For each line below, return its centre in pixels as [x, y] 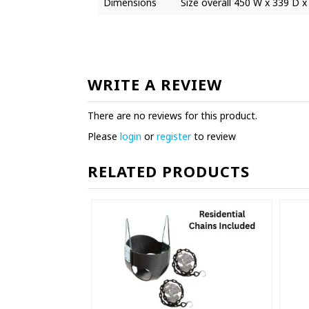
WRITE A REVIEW [155, 84]
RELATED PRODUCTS [169, 171]
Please [104, 137]
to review [213, 137]
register [174, 137]
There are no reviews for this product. [172, 116]
